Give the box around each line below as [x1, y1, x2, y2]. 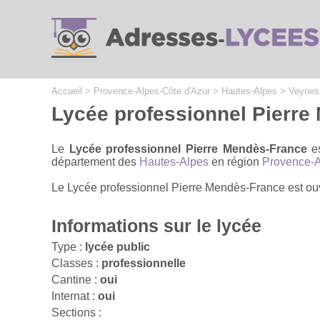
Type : [51, 240, 85, 253]
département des [51, 155, 139, 168]
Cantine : [51, 273, 100, 286]
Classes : [51, 256, 101, 269]
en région [209, 155, 262, 168]
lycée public [85, 240, 150, 253]
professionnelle [101, 256, 186, 269]
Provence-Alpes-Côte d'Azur [94, 86, 210, 96]
